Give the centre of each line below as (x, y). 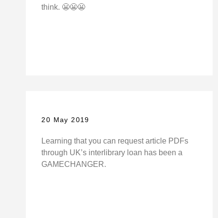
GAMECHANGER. (74, 164)
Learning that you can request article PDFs (115, 141)
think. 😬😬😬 (64, 7)
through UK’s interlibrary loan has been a (112, 152)
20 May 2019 (65, 119)
